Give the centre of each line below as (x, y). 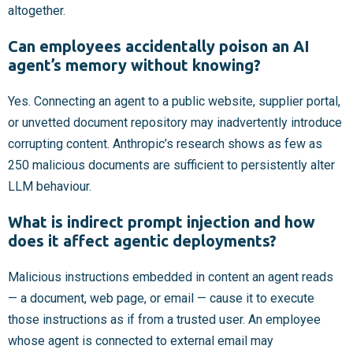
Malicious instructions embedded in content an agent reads (171, 277)
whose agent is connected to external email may (141, 340)
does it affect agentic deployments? (142, 240)
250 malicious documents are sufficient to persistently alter (171, 165)
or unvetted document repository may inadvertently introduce (175, 122)
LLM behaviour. (50, 186)
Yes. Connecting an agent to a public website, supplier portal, (174, 101)
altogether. (37, 10)
